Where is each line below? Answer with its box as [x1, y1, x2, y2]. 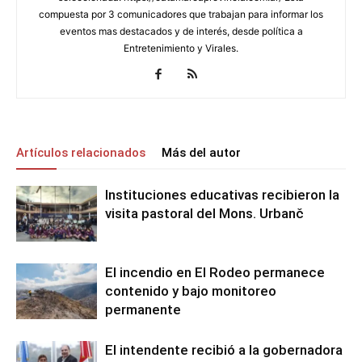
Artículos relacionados [16, 145, 145, 160]
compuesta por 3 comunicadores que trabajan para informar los [39, 8, 323, 20]
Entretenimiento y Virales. [124, 42, 238, 54]
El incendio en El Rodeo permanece [105, 264, 325, 280]
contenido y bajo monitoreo [105, 283, 276, 299]
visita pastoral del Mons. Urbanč [105, 205, 304, 221]
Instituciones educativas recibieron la [105, 187, 339, 203]
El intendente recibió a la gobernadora [105, 342, 343, 358]
